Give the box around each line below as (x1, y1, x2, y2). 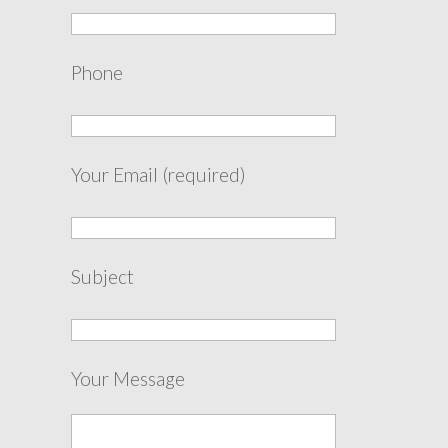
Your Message (70, 366, 185, 390)
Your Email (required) (70, 162, 246, 186)
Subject (70, 264, 134, 288)
